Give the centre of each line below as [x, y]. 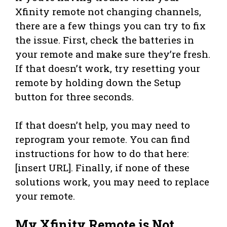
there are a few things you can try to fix [110, 25]
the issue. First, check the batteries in [105, 40]
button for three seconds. [74, 96]
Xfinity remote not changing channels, [108, 11]
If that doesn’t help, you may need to [103, 125]
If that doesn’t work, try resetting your [108, 68]
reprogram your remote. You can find [103, 139]
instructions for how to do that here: [102, 153]
